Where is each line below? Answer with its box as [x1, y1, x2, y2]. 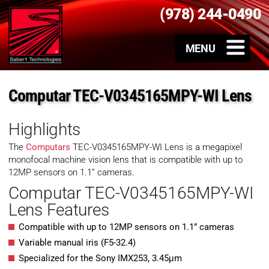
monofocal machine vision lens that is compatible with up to [8, 154, 243, 166]
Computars [26, 142, 70, 153]
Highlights [8, 119, 81, 140]
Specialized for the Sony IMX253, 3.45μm [19, 253, 182, 264]
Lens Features [8, 200, 109, 220]
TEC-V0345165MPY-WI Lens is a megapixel [70, 142, 242, 153]
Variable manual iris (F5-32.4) [19, 237, 136, 249]
